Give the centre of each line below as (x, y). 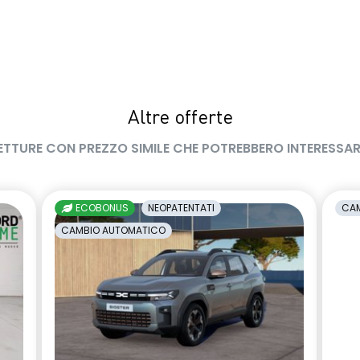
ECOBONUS (101, 207)
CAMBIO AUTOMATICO (113, 230)
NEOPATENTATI (181, 207)
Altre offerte (180, 119)
